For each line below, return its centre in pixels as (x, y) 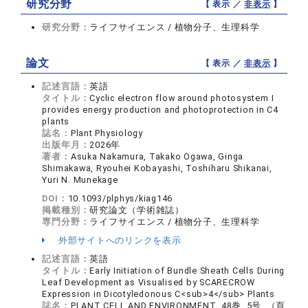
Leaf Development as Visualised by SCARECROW (148, 282)
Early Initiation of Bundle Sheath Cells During (187, 271)
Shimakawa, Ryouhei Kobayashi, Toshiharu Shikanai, (157, 168)
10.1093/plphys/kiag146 (120, 198)
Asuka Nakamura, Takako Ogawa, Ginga (157, 156)
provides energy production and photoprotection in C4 (160, 110)
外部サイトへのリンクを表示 (119, 240)
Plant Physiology (107, 133)
